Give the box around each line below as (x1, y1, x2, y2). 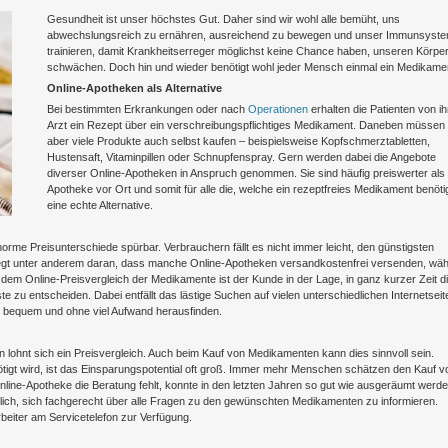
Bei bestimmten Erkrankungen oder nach (46, 103, 248, 115)
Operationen (247, 103, 308, 115)
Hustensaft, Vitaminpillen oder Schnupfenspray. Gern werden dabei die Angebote (46, 151, 436, 163)
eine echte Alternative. (46, 199, 153, 211)
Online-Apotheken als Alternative (46, 82, 222, 94)
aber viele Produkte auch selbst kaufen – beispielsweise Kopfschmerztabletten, (46, 135, 430, 147)
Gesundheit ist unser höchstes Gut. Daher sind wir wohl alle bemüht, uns (46, 13, 400, 25)
